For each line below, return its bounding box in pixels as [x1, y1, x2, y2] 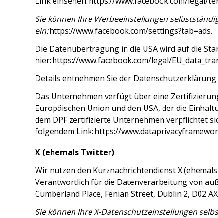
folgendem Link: [35, 126, 94, 137]
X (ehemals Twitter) [35, 147, 114, 158]
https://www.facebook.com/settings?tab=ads [49, 25, 211, 36]
